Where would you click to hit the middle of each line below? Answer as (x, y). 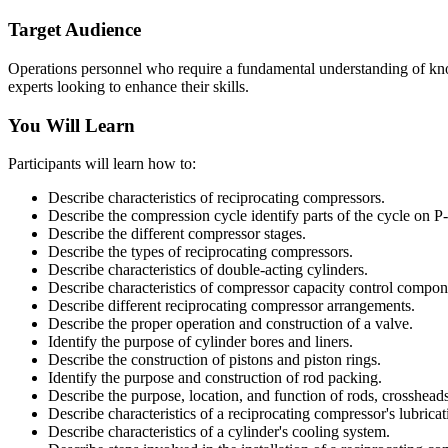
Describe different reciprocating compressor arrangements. (231, 306)
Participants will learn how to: (102, 164)
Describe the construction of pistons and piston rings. (214, 360)
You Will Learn (71, 125)
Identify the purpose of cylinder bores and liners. (200, 342)
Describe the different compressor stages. (177, 234)
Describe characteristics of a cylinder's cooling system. (219, 432)
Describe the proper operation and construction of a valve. (230, 324)
